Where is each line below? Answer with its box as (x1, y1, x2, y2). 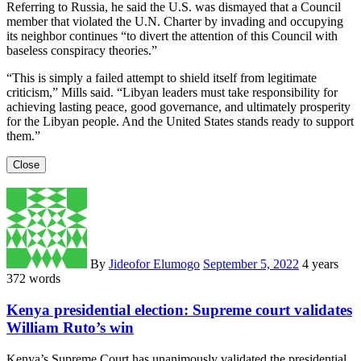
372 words (6, 272, 60, 286)
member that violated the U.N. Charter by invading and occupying (6, 15, 343, 29)
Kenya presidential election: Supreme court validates (6, 301, 352, 319)
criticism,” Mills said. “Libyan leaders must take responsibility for (6, 85, 338, 100)
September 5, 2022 (203, 257, 299, 272)
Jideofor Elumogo (109, 257, 200, 272)
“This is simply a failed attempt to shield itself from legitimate (6, 71, 317, 85)
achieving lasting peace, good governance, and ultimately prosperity (6, 100, 351, 114)
